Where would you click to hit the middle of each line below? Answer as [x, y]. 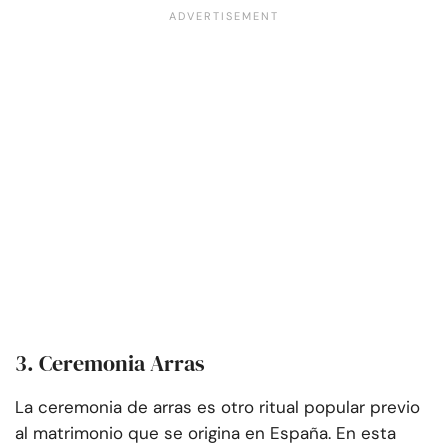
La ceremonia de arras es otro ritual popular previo [217, 407]
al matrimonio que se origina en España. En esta [205, 433]
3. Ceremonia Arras [110, 363]
